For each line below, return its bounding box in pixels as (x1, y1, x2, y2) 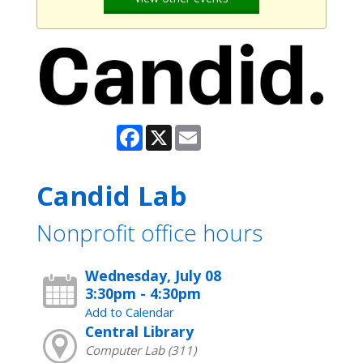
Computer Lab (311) (84, 342, 196, 359)
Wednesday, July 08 (84, 266, 221, 286)
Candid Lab (36, 177, 186, 215)
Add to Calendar (84, 304, 174, 321)
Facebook (142, 123, 196, 140)
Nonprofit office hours (36, 218, 263, 249)
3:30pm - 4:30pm (84, 284, 201, 304)
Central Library (84, 322, 194, 342)
